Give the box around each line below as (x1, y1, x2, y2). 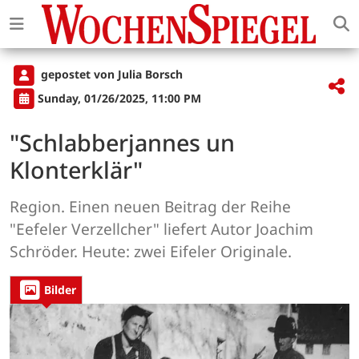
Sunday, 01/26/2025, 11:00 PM (38, 90, 201, 106)
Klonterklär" (10, 153, 143, 185)
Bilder (44, 282, 76, 298)
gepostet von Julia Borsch (38, 67, 183, 83)
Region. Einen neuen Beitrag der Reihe (10, 195, 291, 217)
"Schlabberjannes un (10, 126, 235, 158)
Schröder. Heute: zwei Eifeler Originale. (10, 240, 292, 262)
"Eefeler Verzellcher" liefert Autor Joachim (10, 217, 313, 240)
